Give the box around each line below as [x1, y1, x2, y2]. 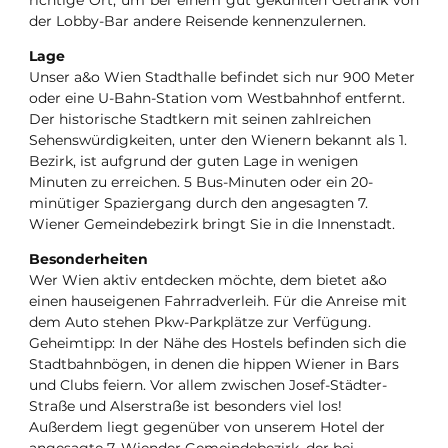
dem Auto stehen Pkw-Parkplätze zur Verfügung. [29, 313, 371, 332]
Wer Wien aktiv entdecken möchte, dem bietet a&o [29, 271, 387, 290]
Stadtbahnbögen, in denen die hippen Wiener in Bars [29, 355, 399, 374]
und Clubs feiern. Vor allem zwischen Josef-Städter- [29, 376, 387, 395]
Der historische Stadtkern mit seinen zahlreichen [29, 110, 371, 129]
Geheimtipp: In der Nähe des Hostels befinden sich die [29, 334, 406, 353]
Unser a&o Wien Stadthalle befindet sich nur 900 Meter [29, 68, 415, 87]
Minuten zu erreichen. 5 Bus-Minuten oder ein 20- [29, 173, 373, 192]
